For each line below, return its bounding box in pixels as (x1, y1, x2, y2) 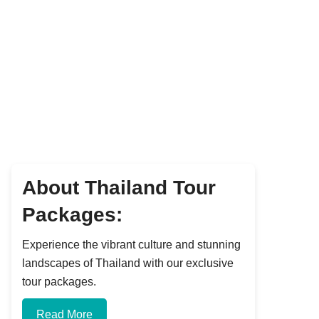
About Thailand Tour (22, 177, 216, 199)
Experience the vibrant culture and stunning (22, 239, 241, 251)
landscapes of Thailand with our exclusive (22, 257, 234, 269)
